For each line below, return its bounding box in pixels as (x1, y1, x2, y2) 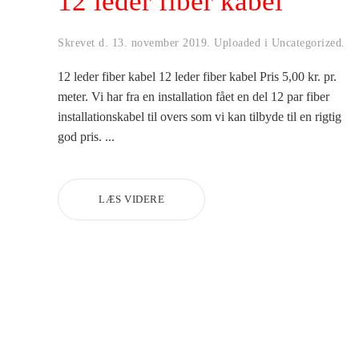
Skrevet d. (58, 36, 112, 49)
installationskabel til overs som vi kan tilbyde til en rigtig (58, 109, 341, 123)
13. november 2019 (111, 36, 207, 49)
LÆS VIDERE (99, 192, 164, 205)
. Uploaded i (207, 36, 272, 49)
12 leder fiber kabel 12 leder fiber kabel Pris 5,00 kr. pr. (58, 69, 337, 83)
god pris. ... (58, 129, 115, 143)
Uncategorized (271, 36, 341, 49)
